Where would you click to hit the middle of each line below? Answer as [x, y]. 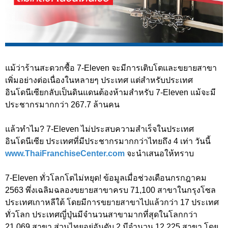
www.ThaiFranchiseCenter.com [65, 154]
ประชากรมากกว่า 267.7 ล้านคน [62, 105]
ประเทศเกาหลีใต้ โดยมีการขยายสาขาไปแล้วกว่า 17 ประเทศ [112, 203]
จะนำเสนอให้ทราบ [160, 154]
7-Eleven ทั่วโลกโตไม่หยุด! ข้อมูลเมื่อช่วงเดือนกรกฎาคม [106, 178]
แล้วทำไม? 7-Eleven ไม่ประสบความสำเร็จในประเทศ [99, 129]
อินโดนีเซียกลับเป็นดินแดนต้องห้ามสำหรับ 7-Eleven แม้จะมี [110, 93]
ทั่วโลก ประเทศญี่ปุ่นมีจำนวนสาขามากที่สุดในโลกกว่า [101, 215]
